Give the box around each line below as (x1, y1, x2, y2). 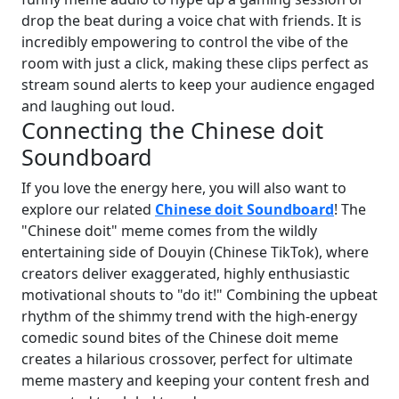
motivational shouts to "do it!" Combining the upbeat (21, 285, 378, 305)
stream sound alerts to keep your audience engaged (21, 75, 375, 95)
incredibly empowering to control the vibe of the (21, 32, 348, 53)
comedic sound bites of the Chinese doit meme (21, 328, 338, 348)
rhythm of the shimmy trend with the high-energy (21, 306, 357, 327)
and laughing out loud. (21, 96, 175, 117)
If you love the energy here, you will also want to (21, 178, 346, 199)
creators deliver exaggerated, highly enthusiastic (21, 264, 350, 284)
